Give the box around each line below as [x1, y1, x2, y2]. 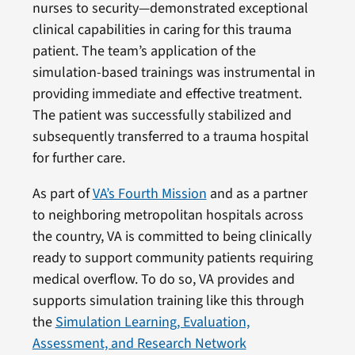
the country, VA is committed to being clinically [32, 226, 311, 246]
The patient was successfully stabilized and [32, 105, 292, 125]
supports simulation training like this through [32, 290, 304, 311]
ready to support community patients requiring [32, 247, 313, 268]
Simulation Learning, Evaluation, [55, 311, 250, 332]
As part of [32, 183, 93, 204]
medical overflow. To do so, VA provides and [32, 269, 295, 289]
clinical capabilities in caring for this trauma [32, 19, 292, 40]
